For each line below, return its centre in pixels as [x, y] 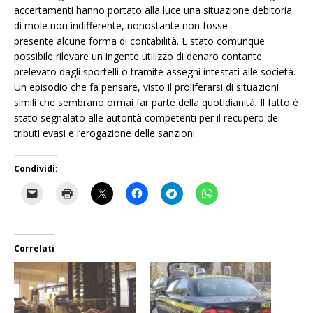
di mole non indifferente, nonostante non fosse [121, 25]
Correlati [34, 248]
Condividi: [36, 168]
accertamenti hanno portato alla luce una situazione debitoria [153, 10]
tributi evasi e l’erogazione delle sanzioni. [105, 133]
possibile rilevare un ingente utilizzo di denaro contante [138, 56]
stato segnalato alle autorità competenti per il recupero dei [147, 117]
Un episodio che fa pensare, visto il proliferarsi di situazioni [146, 87]
